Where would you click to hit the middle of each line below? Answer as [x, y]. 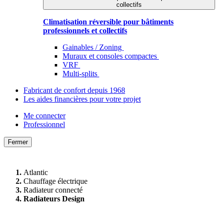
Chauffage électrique [55, 181]
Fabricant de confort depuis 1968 [74, 90]
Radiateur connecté [53, 190]
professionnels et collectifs [85, 31]
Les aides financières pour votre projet [82, 99]
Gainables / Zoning [93, 47]
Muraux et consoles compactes [111, 56]
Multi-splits [81, 74]
